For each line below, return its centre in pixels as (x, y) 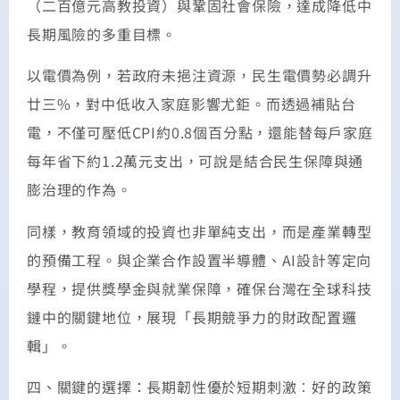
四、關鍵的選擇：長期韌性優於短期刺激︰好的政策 (200, 387)
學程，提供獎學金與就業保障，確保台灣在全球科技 (200, 288)
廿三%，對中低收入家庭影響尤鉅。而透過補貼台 (192, 104)
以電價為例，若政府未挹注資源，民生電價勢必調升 (200, 75)
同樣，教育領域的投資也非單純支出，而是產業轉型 (200, 231)
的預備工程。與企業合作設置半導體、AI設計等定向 (200, 259)
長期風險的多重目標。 (102, 33)
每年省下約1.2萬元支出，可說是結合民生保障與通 (196, 161)
